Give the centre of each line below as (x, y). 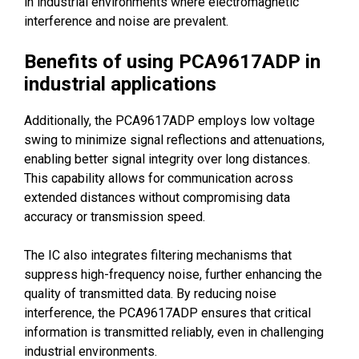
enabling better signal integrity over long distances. (167, 159)
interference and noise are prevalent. (126, 22)
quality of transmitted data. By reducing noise (150, 294)
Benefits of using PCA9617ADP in (172, 62)
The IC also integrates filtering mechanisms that (158, 256)
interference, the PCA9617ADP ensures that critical (167, 313)
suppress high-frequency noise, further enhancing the (173, 275)
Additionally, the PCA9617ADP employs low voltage (169, 121)
